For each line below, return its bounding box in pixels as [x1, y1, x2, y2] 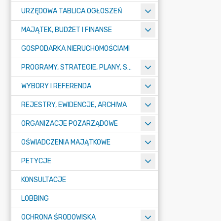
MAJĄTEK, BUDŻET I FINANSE [21, 26, 112, 34]
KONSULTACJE [21, 176, 66, 184]
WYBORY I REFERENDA [21, 82, 91, 90]
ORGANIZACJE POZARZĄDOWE [21, 119, 118, 128]
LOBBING [21, 194, 49, 203]
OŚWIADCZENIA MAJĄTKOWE [21, 138, 110, 147]
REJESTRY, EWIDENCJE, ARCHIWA [21, 101, 127, 109]
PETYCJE [21, 157, 51, 165]
